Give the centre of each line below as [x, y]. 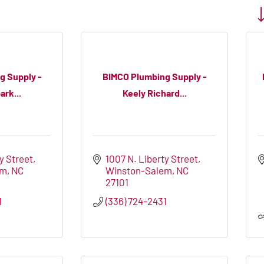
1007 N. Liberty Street [152, 159]
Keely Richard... [154, 93]
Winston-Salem [139, 171]
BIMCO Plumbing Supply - [154, 76]
